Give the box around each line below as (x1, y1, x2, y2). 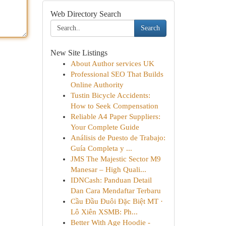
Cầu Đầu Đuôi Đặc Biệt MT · (70, 197, 163, 205)
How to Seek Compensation (70, 102, 158, 110)
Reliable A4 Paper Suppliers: (70, 112, 160, 121)
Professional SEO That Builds (70, 70, 163, 78)
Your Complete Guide (70, 123, 139, 131)
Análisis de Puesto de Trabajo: (70, 134, 165, 142)
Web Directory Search (50, 10, 121, 18)
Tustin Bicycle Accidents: (70, 91, 150, 99)
